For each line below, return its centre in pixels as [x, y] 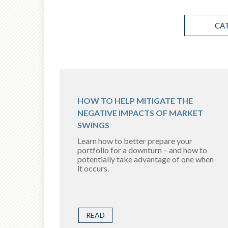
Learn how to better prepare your [135, 141]
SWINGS [93, 125]
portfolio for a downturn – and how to [142, 150]
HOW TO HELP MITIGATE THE [135, 101]
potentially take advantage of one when [146, 159]
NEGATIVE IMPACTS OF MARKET [140, 113]
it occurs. [93, 168]
